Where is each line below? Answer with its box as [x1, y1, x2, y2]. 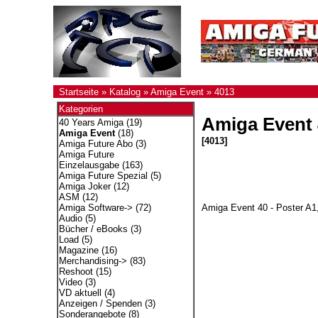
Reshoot [58, 266, 93, 277]
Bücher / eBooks [58, 224, 128, 234]
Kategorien [58, 104, 103, 114]
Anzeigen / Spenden [58, 298, 142, 309]
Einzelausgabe [58, 160, 119, 170]
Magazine [58, 245, 99, 256]
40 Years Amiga [58, 117, 124, 128]
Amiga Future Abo [58, 138, 133, 149]
